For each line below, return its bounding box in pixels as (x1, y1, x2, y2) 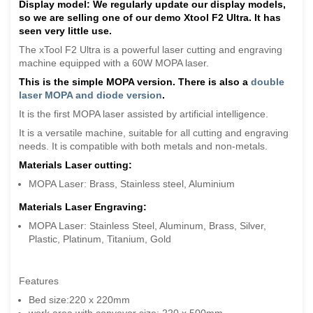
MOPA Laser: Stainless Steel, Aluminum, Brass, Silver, (29, 220, 266, 232)
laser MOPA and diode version (19, 89, 162, 101)
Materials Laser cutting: (19, 159, 132, 171)
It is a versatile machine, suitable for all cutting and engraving (19, 127, 289, 139)
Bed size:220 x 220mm (29, 294, 130, 306)
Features (19, 275, 59, 287)
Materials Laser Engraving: (19, 201, 147, 213)
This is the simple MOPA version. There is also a (19, 76, 251, 88)
